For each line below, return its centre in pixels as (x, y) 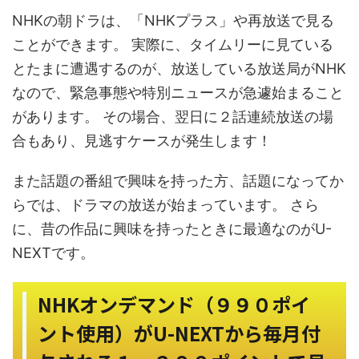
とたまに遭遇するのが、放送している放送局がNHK (179, 68)
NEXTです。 (53, 252)
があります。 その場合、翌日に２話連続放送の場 (173, 116)
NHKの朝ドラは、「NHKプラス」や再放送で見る (173, 20)
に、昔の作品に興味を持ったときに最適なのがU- (172, 228)
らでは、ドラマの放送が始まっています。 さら (165, 204)
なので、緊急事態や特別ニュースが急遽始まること (178, 92)
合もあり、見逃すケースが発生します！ (142, 140)
